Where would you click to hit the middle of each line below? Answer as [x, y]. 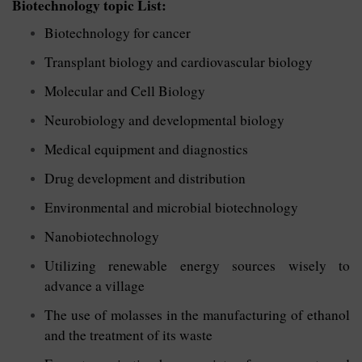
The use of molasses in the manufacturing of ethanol [197, 314]
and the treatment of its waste [128, 335]
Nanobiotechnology [102, 236]
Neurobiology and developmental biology [164, 120]
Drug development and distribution [145, 178]
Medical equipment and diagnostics [146, 149]
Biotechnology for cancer [118, 32]
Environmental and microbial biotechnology [171, 207]
